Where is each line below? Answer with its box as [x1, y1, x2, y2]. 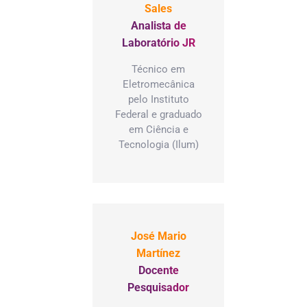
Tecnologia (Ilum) [118, 138, 199, 151]
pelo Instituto [127, 93, 189, 106]
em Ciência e [128, 123, 188, 136]
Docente [138, 263, 179, 277]
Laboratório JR [121, 36, 195, 49]
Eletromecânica [122, 77, 195, 90]
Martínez [136, 246, 180, 260]
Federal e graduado [114, 108, 202, 121]
